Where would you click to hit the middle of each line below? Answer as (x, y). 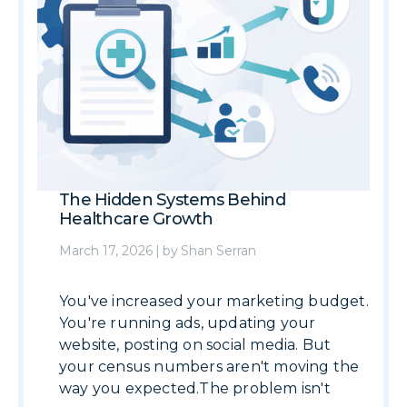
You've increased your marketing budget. (214, 301)
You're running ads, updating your (188, 323)
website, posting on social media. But (195, 345)
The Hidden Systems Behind (172, 200)
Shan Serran (218, 251)
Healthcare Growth (136, 219)
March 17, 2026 (106, 251)
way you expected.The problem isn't (195, 388)
